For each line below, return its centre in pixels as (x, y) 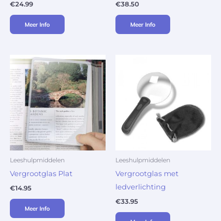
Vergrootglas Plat (41, 174)
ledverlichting (141, 187)
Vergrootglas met (147, 174)
